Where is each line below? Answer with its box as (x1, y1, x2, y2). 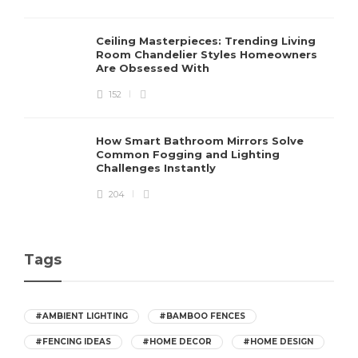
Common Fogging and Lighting (96, 147, 280, 161)
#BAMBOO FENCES (159, 310, 245, 321)
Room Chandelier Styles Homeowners (96, 47, 317, 61)
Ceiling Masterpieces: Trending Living (96, 34, 316, 47)
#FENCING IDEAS (35, 336, 111, 347)
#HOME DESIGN (243, 336, 313, 347)
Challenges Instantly (96, 161, 219, 174)
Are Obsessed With (96, 61, 213, 74)
